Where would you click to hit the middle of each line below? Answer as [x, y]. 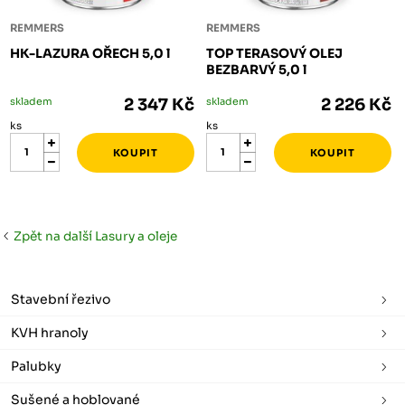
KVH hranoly [50, 333]
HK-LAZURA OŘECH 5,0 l [90, 53]
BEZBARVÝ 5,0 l [257, 69]
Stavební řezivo [61, 300]
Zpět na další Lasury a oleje [93, 237]
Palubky [36, 367]
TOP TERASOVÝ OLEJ [275, 53]
